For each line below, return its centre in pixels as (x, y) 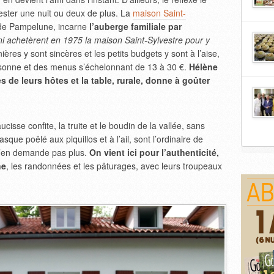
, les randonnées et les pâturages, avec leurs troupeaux (114, 166)
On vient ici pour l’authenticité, (154, 152)
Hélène (203, 67)
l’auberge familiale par (135, 26)
